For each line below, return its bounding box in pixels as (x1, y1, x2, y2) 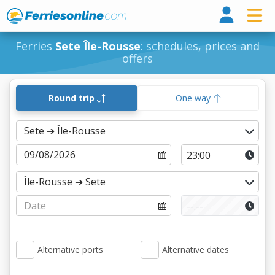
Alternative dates (162, 244, 229, 255)
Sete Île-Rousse (55, 39, 141, 53)
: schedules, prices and (141, 39, 260, 53)
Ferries (15, 39, 55, 53)
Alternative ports (37, 244, 103, 255)
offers (122, 51, 153, 66)
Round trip (48, 92, 97, 104)
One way (175, 92, 213, 104)
